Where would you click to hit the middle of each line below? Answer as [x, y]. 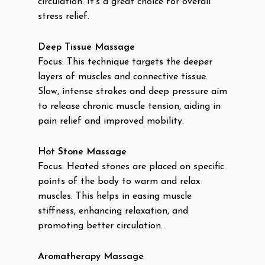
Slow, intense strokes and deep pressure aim [132, 92]
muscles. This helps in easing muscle [115, 196]
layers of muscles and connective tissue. [123, 77]
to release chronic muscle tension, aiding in [129, 106]
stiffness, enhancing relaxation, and [113, 211]
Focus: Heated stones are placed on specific [131, 167]
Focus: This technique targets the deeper [125, 62]
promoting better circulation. [100, 226]
